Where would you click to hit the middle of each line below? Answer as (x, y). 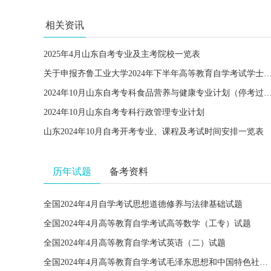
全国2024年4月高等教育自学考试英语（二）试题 (135, 243)
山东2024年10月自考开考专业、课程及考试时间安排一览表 (154, 132)
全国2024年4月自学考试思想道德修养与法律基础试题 (143, 204)
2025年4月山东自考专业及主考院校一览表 (122, 54)
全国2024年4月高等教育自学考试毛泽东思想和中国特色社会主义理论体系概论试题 (264, 262)
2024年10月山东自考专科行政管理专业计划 (124, 112)
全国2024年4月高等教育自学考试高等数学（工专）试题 (147, 224)
